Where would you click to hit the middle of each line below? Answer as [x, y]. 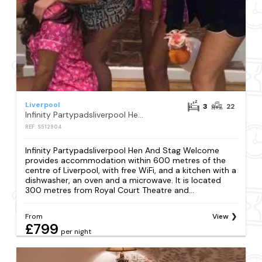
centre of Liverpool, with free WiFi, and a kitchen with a [131, 170]
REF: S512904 [44, 127]
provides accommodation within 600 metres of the [126, 161]
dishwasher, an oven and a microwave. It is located [123, 180]
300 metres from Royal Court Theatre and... [110, 190]
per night [76, 232]
